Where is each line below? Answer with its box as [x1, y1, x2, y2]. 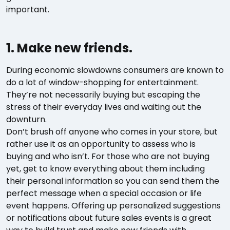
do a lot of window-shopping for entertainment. [6, 76, 199, 88]
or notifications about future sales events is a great [6, 212, 212, 224]
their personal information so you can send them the [6, 175, 219, 187]
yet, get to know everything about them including [6, 162, 205, 175]
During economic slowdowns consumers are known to [6, 64, 224, 76]
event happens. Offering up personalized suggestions [6, 199, 221, 212]
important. [6, 3, 49, 15]
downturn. [6, 113, 47, 125]
